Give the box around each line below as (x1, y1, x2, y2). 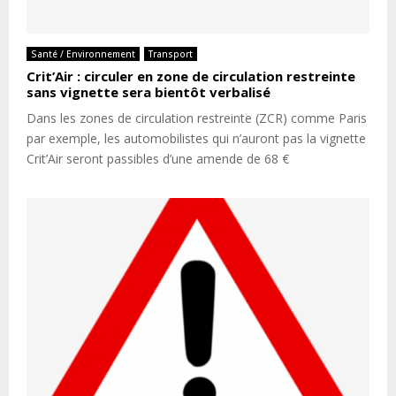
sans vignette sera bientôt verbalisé (27, 82, 270, 101)
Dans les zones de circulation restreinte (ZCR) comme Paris (27, 109, 367, 126)
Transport (148, 47, 193, 60)
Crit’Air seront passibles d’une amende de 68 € (27, 149, 289, 167)
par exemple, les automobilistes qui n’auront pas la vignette (27, 129, 366, 147)
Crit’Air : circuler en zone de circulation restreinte (27, 66, 355, 85)
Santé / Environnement (31, 47, 135, 60)
